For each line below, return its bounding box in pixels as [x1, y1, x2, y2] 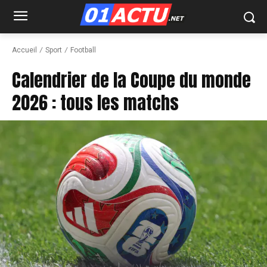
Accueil [12, 46, 37, 54]
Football [70, 46, 96, 54]
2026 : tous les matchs [12, 89, 179, 117]
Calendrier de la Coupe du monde [12, 67, 251, 94]
